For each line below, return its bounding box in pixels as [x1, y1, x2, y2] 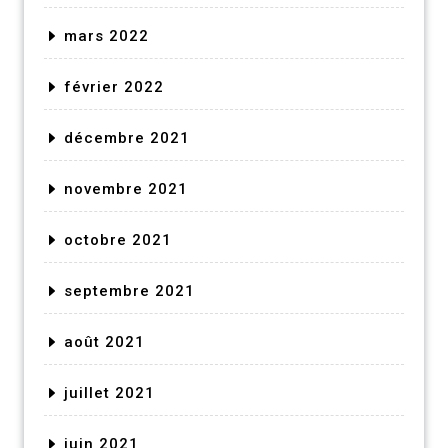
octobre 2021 [64, 230, 172, 249]
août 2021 [64, 332, 145, 351]
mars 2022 [64, 26, 149, 45]
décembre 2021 [64, 128, 190, 147]
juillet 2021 [64, 383, 155, 402]
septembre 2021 [64, 281, 195, 300]
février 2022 [64, 77, 164, 96]
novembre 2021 [64, 179, 188, 198]
